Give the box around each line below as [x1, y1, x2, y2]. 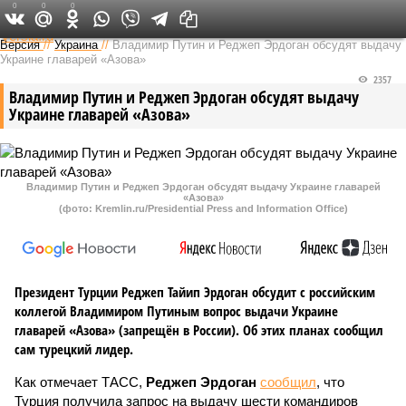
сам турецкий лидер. [14, 340, 133, 358]
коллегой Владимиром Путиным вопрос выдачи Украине [14, 302, 338, 320]
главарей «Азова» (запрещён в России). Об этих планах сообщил [14, 321, 383, 339]
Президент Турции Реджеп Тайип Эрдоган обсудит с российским [14, 283, 375, 301]
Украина [54, 38, 98, 52]
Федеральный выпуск [140, 9, 255, 27]
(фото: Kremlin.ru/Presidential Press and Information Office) [58, 203, 348, 214]
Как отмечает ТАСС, [14, 374, 146, 390]
